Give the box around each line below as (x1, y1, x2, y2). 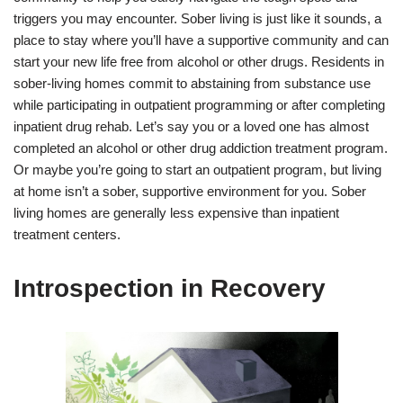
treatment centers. (13, 227, 121, 243)
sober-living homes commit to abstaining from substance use (13, 76, 371, 92)
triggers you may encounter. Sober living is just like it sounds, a (13, 11, 381, 27)
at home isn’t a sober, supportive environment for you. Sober (13, 184, 366, 200)
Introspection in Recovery (13, 274, 326, 303)
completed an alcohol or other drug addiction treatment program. (13, 140, 388, 157)
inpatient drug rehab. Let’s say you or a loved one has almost (13, 119, 369, 135)
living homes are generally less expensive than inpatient (13, 205, 339, 221)
